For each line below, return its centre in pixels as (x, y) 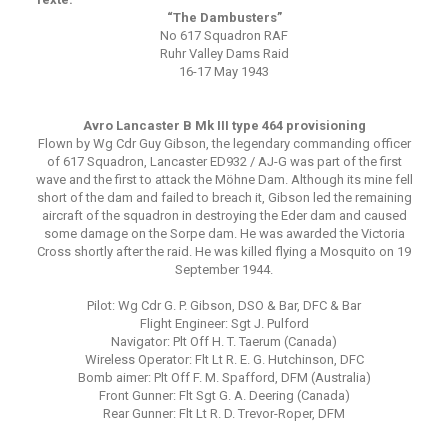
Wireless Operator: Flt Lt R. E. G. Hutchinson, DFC (224, 359)
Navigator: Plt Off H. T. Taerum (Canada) (224, 341)
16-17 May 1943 (224, 71)
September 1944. (224, 269)
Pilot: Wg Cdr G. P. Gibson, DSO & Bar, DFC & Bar (224, 305)
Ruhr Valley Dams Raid (224, 53)
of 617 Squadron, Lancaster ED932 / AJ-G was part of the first (224, 161)
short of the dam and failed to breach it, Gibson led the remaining (224, 197)
